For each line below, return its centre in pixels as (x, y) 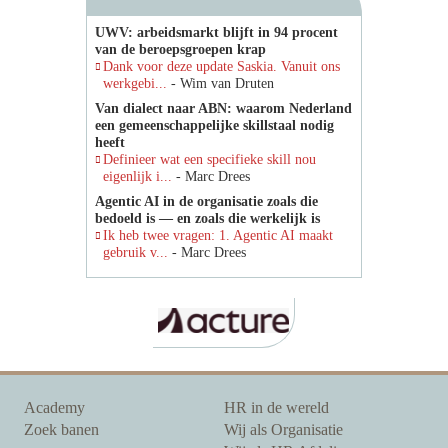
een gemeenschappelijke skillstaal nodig (214, 125)
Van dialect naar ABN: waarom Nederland (223, 108)
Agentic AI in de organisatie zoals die (206, 201)
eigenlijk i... (139, 176)
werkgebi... (137, 83)
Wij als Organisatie (283, 430)
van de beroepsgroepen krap (180, 49)
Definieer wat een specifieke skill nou (209, 159)
